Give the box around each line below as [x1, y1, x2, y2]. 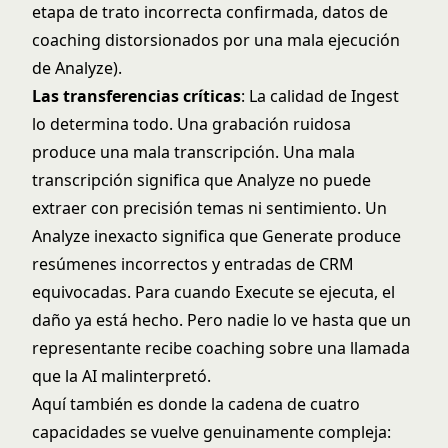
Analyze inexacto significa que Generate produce [32, 225, 401, 247]
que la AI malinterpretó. [32, 365, 211, 387]
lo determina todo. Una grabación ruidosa [32, 113, 351, 135]
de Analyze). [32, 57, 122, 79]
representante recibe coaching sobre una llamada [32, 337, 410, 359]
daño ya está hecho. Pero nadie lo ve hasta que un [32, 309, 411, 331]
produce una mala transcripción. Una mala [32, 141, 355, 163]
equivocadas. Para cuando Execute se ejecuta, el [32, 281, 395, 303]
